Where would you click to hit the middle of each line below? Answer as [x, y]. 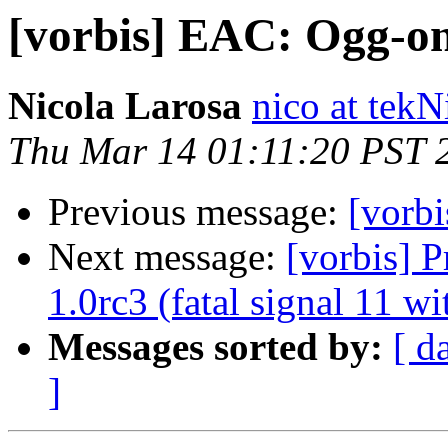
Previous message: [198, 212]
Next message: [167, 257]
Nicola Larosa [125, 106]
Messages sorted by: [215, 347]
